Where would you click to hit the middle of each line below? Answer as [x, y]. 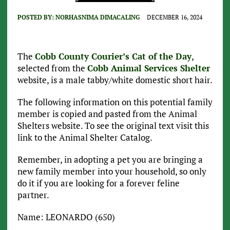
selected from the [52, 68]
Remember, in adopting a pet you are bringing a [110, 160]
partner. [33, 195]
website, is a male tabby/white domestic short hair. [115, 80]
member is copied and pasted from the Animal [107, 114]
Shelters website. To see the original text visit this [113, 126]
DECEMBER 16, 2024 [174, 17]
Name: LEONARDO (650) [66, 217]
